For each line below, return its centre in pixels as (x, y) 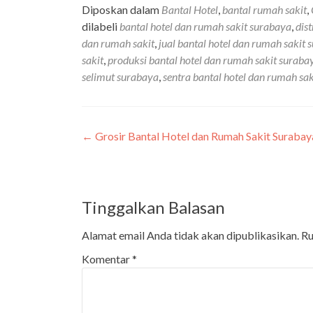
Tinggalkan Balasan (153, 207)
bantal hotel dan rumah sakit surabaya (205, 26)
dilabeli (101, 26)
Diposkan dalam (122, 9)
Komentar (107, 259)
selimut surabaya (120, 76)
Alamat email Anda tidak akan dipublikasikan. (190, 235)
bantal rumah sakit (264, 9)
